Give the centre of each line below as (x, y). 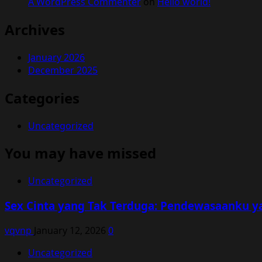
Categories (42, 98)
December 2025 (63, 70)
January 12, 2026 (71, 230)
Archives (35, 29)
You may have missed (80, 153)
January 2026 (56, 57)
